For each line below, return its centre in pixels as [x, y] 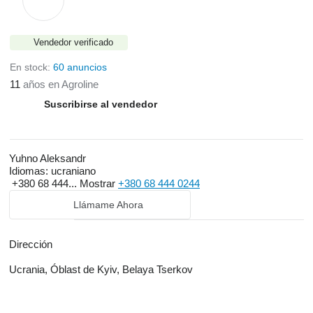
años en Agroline [59, 84]
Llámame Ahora [108, 205]
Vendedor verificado [73, 42]
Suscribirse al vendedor [101, 104]
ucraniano [72, 171]
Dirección [31, 244]
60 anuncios [80, 67]
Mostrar [99, 183]
